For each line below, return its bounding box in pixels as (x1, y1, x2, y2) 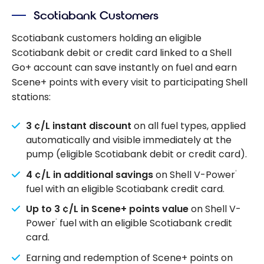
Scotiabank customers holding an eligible (12, 31, 202, 45)
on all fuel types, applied (131, 119, 246, 133)
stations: (12, 90, 51, 104)
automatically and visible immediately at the (26, 133, 232, 147)
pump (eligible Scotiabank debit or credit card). (26, 147, 247, 161)
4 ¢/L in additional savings (26, 167, 153, 181)
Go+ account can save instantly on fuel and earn (12, 61, 237, 75)
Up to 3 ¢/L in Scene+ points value (26, 202, 189, 216)
